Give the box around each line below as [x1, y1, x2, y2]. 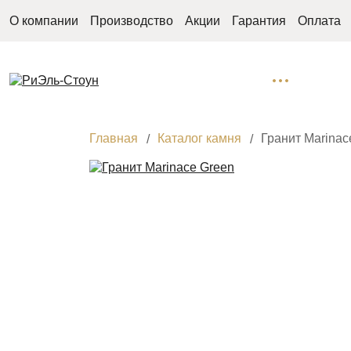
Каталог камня [157, 132, 241, 145]
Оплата [298, 13, 341, 27]
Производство [90, 13, 173, 27]
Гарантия [232, 13, 286, 27]
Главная [89, 132, 138, 145]
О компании [9, 13, 78, 27]
